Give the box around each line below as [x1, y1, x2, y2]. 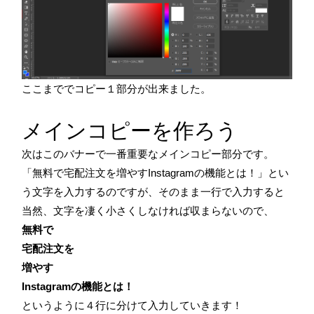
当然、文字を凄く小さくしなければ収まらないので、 [22, 204, 274, 217]
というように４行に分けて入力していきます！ [22, 299, 243, 311]
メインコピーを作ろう [22, 117, 238, 143]
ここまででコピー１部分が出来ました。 [22, 82, 211, 95]
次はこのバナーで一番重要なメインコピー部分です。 [22, 147, 274, 160]
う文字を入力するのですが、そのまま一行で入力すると [22, 185, 285, 198]
